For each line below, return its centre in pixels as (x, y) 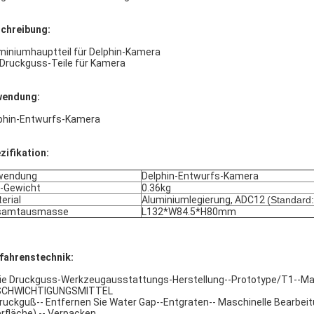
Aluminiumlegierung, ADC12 (204, 200)
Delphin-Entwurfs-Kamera (200, 176)
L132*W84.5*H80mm (189, 212)
